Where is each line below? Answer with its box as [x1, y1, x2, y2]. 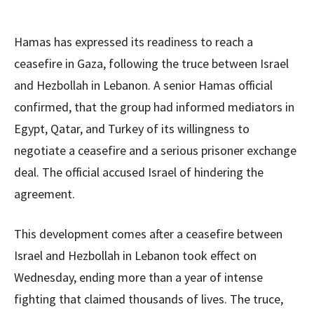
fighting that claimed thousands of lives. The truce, [14, 291, 283, 308]
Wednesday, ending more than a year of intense [14, 269, 263, 286]
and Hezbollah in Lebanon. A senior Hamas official [14, 77, 273, 94]
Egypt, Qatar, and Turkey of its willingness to [14, 121, 250, 137]
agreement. [14, 186, 75, 203]
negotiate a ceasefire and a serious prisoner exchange [14, 142, 296, 159]
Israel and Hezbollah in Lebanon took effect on [14, 247, 257, 264]
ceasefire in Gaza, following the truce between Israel [14, 55, 289, 72]
